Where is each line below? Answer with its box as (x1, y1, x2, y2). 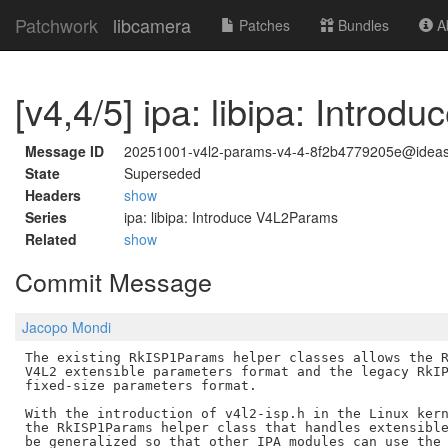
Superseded (124, 163, 201, 183)
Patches (235, 15, 290, 35)
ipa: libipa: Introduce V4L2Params (124, 207, 338, 227)
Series (25, 207, 67, 227)
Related (25, 229, 77, 249)
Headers (25, 185, 81, 205)
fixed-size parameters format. (24, 377, 257, 393)
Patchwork (15, 12, 98, 38)
